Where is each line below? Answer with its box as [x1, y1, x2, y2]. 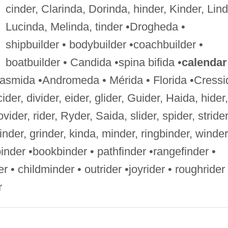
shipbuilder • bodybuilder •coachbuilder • [5, 38, 203, 51]
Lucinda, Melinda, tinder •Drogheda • [5, 20, 185, 33]
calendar [181, 55, 227, 69]
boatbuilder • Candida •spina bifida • [5, 55, 182, 69]
